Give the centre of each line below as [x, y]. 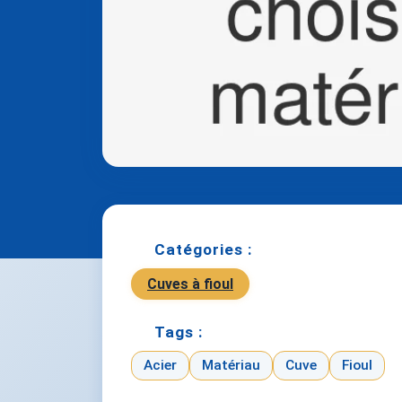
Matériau [231, 365]
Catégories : [203, 249]
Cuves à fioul [190, 284]
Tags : [179, 332]
